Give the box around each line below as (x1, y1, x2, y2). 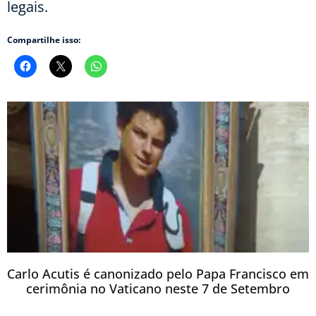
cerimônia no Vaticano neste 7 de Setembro (26, 280, 290, 298)
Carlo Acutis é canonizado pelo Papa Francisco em (7, 265, 309, 283)
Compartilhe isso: (7, 34, 80, 47)
